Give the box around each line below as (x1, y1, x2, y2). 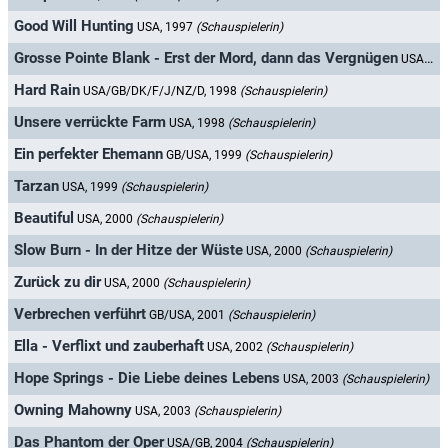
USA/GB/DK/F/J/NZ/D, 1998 (83, 84, 240, 99)
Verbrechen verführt (14, 305, 146, 324)
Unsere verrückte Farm (14, 113, 166, 132)
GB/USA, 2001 (149, 308, 228, 323)
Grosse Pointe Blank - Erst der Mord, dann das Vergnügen (14, 49, 398, 68)
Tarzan (14, 177, 59, 196)
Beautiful (14, 209, 74, 228)
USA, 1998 (169, 116, 228, 131)
